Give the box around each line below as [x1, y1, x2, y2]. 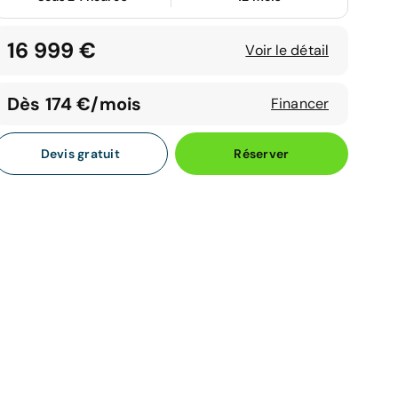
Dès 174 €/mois [7, 92, 142, 115]
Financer [271, 94, 329, 113]
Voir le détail [245, 41, 329, 60]
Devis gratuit [40, 145, 120, 162]
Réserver [234, 145, 290, 162]
